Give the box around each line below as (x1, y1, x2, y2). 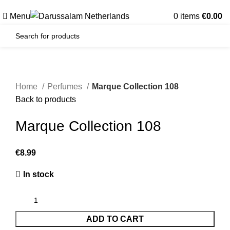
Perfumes (47, 82, 84, 91)
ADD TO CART (86, 215, 144, 223)
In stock (23, 170, 54, 179)
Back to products (15, 95, 76, 104)
